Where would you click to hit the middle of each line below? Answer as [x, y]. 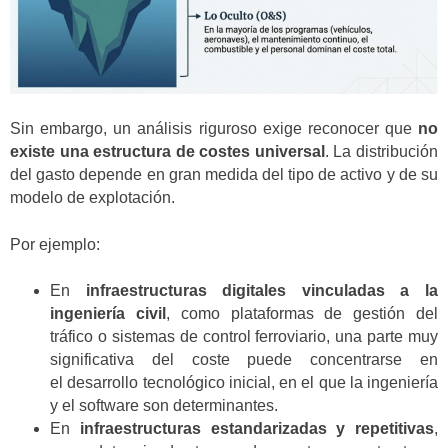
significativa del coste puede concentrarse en [244, 360]
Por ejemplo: [55, 244]
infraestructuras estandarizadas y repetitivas [256, 429]
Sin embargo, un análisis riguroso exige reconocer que [214, 129]
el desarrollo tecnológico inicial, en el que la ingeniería [244, 383]
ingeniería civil [108, 314]
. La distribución [381, 152]
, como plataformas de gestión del [302, 314]
